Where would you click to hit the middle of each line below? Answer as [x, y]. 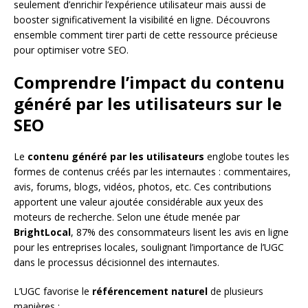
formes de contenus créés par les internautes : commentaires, [152, 171]
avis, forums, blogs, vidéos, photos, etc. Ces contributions [143, 186]
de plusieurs [235, 291]
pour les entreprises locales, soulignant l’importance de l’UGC [149, 247]
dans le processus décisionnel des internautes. [117, 262]
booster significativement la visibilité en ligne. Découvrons [142, 19]
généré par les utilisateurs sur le [148, 103]
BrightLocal [42, 232]
